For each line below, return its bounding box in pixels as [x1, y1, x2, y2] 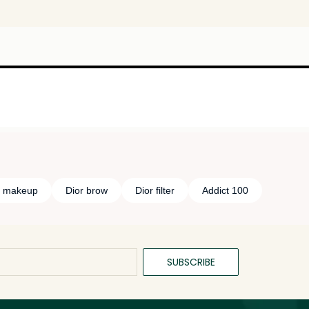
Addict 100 [201, 185, 248, 197]
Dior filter [134, 185, 175, 197]
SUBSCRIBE [166, 255, 215, 269]
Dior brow [65, 185, 108, 197]
